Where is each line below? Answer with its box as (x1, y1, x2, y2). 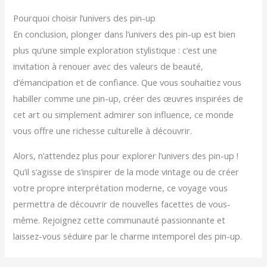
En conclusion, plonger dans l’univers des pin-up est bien (13, 28, 236, 41)
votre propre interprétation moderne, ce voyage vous (13, 181, 228, 194)
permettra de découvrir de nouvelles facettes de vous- (13, 197, 231, 210)
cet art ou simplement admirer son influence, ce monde (13, 108, 234, 121)
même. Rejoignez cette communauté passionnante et (13, 213, 226, 226)
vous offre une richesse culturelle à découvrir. (13, 125, 193, 137)
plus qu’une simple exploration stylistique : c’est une (13, 44, 218, 57)
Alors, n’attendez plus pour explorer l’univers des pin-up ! (13, 149, 239, 162)
